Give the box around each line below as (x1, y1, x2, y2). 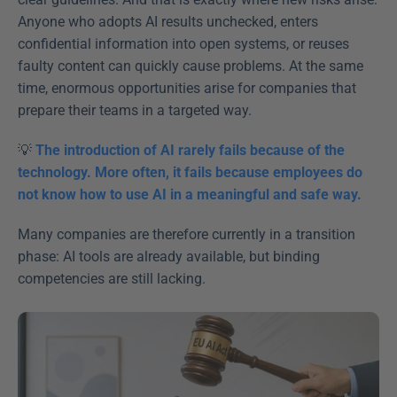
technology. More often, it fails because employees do (18, 164, 362, 181)
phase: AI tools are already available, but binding (18, 248, 320, 265)
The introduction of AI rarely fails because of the (35, 142, 345, 159)
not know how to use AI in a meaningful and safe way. (18, 186, 362, 203)
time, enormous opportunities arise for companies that (18, 80, 356, 97)
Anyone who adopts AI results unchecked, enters (18, 13, 318, 30)
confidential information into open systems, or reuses (18, 35, 349, 52)
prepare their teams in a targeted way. (18, 102, 255, 119)
